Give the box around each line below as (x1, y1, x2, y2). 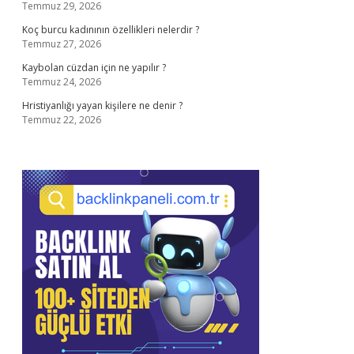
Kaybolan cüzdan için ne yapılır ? (22, 61, 166, 74)
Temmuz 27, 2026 (22, 37, 101, 51)
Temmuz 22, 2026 (22, 113, 101, 126)
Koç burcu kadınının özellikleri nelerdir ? (22, 23, 199, 36)
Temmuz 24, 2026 (22, 75, 101, 88)
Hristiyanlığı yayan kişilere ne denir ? (22, 99, 183, 112)
